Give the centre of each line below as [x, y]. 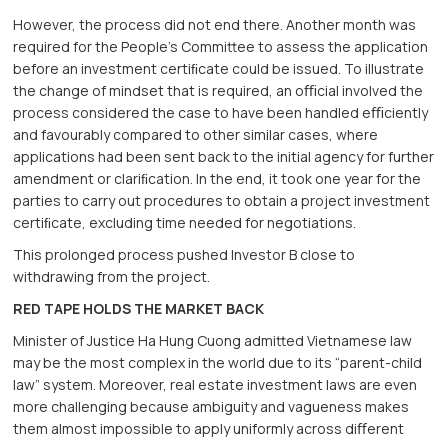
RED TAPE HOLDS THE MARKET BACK [139, 309]
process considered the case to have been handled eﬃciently [221, 113]
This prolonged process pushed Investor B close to [184, 255]
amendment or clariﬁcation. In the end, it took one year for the [217, 179]
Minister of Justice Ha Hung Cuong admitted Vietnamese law [213, 341]
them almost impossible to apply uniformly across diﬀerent [209, 429]
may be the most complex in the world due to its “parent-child [218, 363]
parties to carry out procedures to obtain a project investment [222, 201]
